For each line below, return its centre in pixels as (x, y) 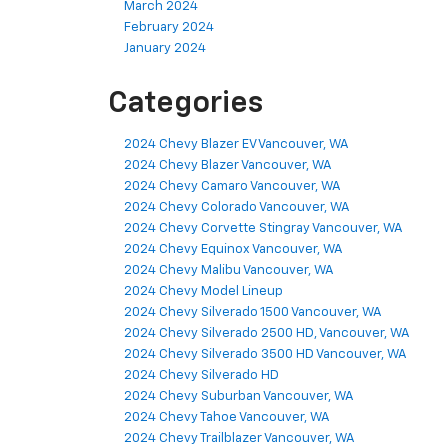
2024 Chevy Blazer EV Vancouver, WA (236, 145)
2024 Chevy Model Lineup (203, 292)
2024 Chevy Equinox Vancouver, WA (233, 250)
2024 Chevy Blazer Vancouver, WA (228, 166)
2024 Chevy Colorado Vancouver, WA (237, 208)
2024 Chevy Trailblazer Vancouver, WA (239, 439)
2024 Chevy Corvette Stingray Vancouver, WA (263, 229)
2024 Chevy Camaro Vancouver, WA (232, 187)
